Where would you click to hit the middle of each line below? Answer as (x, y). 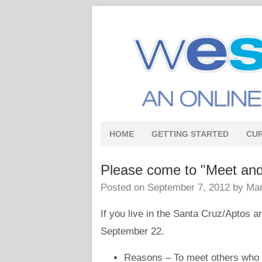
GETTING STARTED (190, 134)
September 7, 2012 (189, 187)
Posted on (124, 187)
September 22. (134, 231)
